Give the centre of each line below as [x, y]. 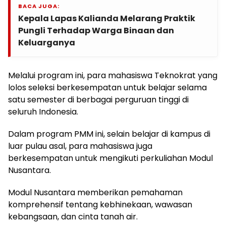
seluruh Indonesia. [43, 111]
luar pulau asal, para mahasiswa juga [80, 146]
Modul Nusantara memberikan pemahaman [95, 192]
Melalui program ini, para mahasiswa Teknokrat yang [113, 75]
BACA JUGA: [39, 6]
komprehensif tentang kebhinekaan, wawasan [100, 204]
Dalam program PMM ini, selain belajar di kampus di [109, 134]
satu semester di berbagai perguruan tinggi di [98, 99]
